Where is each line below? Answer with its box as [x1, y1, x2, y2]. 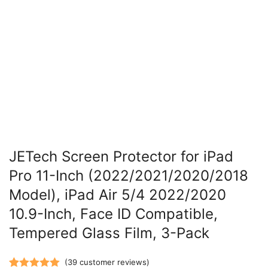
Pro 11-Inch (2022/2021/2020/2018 [9, 167, 248, 184]
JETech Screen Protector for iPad [9, 148, 233, 165]
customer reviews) [77, 257, 150, 267]
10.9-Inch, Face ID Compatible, [9, 205, 218, 223]
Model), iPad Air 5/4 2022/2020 [9, 186, 226, 203]
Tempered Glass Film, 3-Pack [9, 224, 209, 242]
